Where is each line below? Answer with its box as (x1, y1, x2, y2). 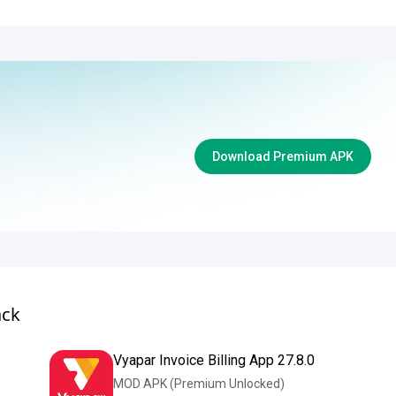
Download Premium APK (212, 148, 354, 164)
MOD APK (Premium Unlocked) (113, 377, 285, 391)
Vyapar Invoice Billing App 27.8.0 (113, 352, 315, 369)
